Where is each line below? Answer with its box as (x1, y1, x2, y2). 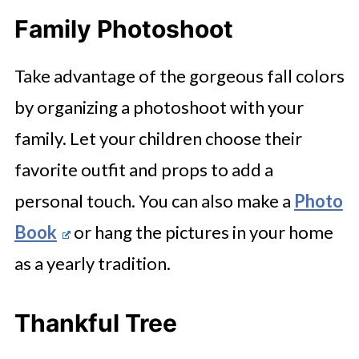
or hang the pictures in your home (70, 221, 333, 244)
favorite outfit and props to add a (14, 159, 273, 181)
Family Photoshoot (14, 14, 233, 44)
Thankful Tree (14, 309, 177, 338)
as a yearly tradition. (14, 252, 171, 275)
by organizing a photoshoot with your (14, 96, 304, 119)
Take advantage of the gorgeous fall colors (14, 65, 345, 87)
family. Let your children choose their (14, 127, 302, 150)
